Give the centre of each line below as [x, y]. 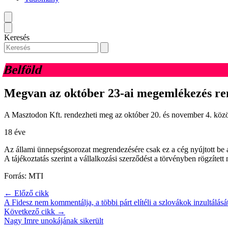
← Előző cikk [26, 193]
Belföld [23, 69]
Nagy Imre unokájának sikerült [54, 221]
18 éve [15, 132]
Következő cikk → [35, 212]
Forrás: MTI [24, 176]
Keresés [17, 37]
